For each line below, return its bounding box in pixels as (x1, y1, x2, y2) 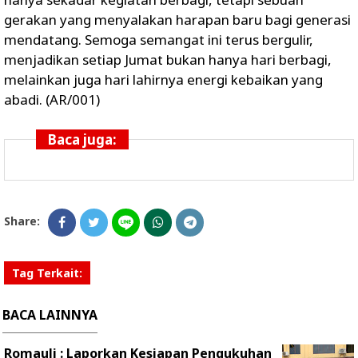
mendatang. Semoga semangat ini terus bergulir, (4, 30, 313, 49)
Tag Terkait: (12, 265, 82, 280)
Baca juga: (48, 129, 117, 149)
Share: (4, 213, 40, 229)
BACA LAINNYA (2, 305, 97, 324)
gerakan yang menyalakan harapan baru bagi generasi (4, 10, 351, 29)
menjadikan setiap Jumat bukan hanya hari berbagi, (4, 50, 332, 69)
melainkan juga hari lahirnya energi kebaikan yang (4, 70, 323, 89)
